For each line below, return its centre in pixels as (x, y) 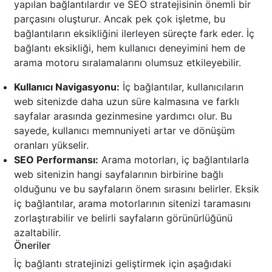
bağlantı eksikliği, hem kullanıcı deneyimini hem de (130, 48)
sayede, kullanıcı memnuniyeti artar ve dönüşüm (124, 131)
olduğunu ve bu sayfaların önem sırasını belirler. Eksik (137, 189)
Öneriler (32, 246)
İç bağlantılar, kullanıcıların (182, 87)
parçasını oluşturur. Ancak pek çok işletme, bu (120, 19)
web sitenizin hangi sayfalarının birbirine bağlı (119, 175)
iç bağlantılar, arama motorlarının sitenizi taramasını (132, 204)
